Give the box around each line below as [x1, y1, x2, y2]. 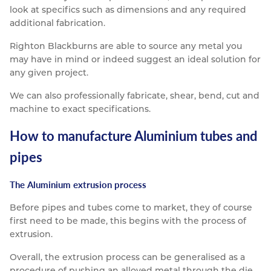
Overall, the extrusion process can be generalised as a [10, 252, 245, 263]
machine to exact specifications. [10, 103, 151, 115]
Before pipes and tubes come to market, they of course [10, 202, 252, 214]
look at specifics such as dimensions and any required [10, 4, 246, 16]
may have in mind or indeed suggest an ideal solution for [10, 54, 261, 65]
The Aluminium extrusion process [10, 178, 146, 191]
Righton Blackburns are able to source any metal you [10, 41, 242, 52]
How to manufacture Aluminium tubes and [10, 126, 257, 146]
